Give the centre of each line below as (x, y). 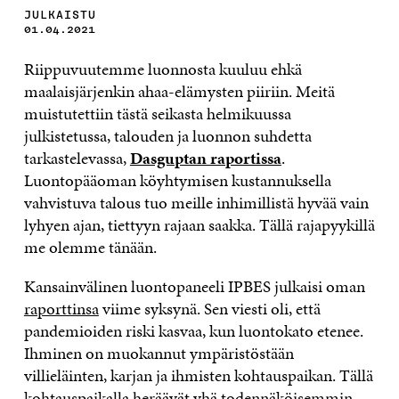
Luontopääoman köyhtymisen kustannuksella (177, 180)
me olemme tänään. (90, 247)
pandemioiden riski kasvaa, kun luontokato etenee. (193, 330)
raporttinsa (61, 308)
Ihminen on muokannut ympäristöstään (159, 353)
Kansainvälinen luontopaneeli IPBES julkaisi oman (194, 286)
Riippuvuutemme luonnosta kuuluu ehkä (163, 69)
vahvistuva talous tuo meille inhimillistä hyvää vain (196, 202)
